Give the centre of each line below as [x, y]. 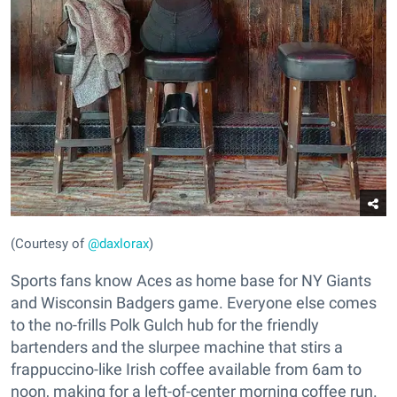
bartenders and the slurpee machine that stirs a [177, 346]
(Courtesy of [49, 243]
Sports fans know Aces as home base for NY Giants [191, 280]
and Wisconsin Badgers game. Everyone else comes [194, 302]
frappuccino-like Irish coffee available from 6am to [186, 369]
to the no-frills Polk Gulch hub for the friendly [165, 324]
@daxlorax [118, 243]
